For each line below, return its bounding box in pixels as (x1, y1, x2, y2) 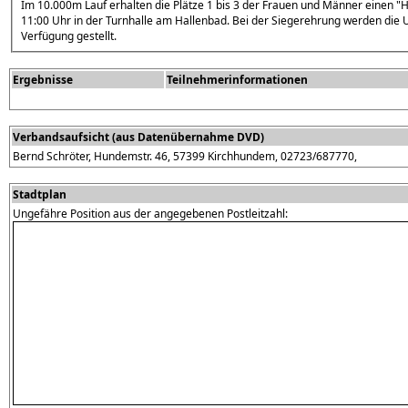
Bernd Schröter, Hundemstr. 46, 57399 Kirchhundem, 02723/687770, (13, 148, 357, 164)
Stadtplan (13, 186, 66, 202)
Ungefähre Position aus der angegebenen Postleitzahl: (13, 205, 288, 221)
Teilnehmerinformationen (167, 71, 308, 87)
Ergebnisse (13, 71, 73, 87)
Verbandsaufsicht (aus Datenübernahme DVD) (13, 128, 264, 145)
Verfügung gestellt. (21, 28, 117, 45)
